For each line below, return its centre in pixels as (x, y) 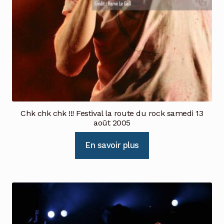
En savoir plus (112, 145)
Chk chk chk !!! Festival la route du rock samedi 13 (112, 113)
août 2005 (112, 123)
